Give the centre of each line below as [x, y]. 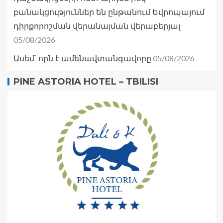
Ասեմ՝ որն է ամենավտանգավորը [82, 59]
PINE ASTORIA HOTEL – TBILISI [86, 82]
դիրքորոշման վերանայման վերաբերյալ [97, 26]
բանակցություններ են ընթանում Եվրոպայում [109, 12]
